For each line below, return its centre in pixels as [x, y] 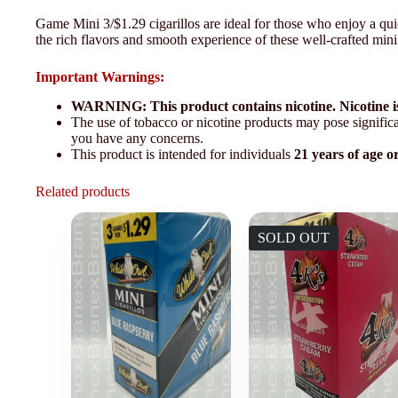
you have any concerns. [137, 138]
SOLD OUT [294, 238]
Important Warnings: [100, 76]
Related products [83, 191]
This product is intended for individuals [183, 154]
